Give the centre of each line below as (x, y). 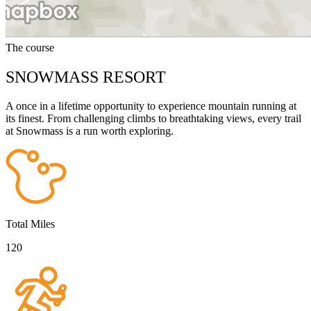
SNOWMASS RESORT (86, 77)
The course (30, 47)
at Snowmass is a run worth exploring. (90, 131)
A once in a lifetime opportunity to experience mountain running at (151, 106)
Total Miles (30, 224)
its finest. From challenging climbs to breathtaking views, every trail (153, 119)
